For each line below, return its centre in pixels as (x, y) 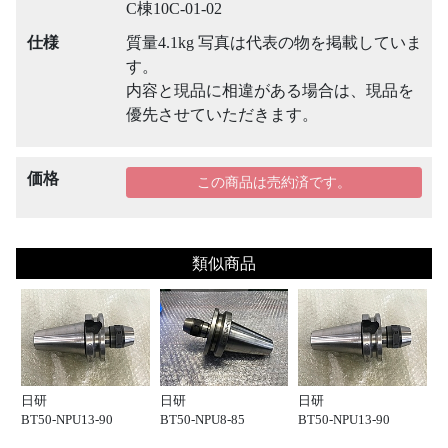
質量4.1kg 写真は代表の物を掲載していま (273, 43)
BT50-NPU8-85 (202, 419)
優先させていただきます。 (221, 115)
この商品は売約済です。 (273, 183)
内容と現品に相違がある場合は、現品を (269, 91)
